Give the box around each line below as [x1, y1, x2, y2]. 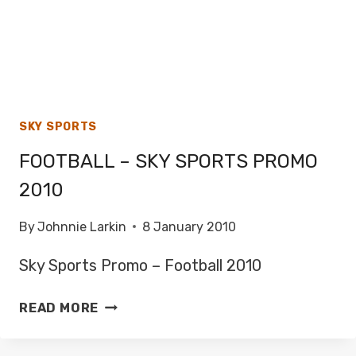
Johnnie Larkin [37, 219, 127, 234]
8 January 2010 [142, 219, 237, 234]
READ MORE [19, 300, 99, 315]
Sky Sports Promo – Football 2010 [19, 255, 261, 275]
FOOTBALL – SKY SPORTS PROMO [19, 149, 318, 172]
